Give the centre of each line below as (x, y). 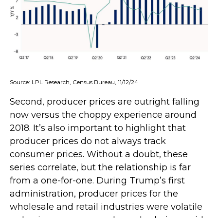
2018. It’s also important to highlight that (98, 128)
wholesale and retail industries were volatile (106, 207)
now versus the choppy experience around (103, 115)
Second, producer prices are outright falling (105, 101)
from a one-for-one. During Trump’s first (97, 180)
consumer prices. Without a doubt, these (99, 154)
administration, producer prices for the (94, 193)
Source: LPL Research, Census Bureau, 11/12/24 (74, 82)
